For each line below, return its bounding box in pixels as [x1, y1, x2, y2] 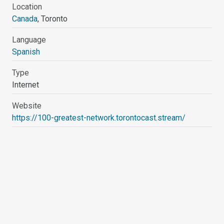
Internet [12, 79, 39, 89]
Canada [12, 13, 38, 23]
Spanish [12, 46, 40, 56]
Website [12, 100, 42, 110]
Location [12, 1, 42, 11]
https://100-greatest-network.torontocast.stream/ [12, 112, 186, 122]
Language [12, 34, 46, 44]
